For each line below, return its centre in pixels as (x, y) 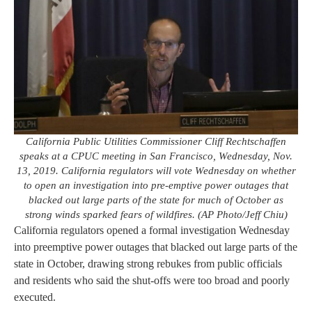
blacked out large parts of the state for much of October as (156, 200)
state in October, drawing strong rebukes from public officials (148, 263)
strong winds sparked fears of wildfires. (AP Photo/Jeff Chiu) (156, 214)
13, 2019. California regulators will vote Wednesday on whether (156, 170)
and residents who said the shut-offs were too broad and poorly (152, 280)
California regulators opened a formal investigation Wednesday (152, 230)
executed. (35, 297)
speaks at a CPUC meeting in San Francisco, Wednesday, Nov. (156, 156)
